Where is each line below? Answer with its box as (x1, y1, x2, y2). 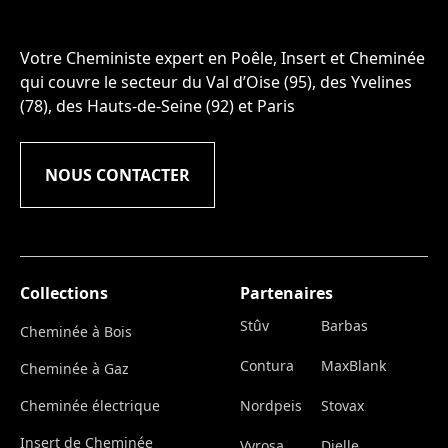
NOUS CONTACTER (45, 164, 190, 187)
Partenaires (240, 282, 333, 305)
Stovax (321, 396, 364, 416)
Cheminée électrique (20, 396, 160, 416)
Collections (20, 282, 108, 305)
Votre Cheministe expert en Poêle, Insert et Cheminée (20, 47, 425, 70)
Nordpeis (240, 396, 302, 416)
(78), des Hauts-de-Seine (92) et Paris (20, 95, 295, 118)
